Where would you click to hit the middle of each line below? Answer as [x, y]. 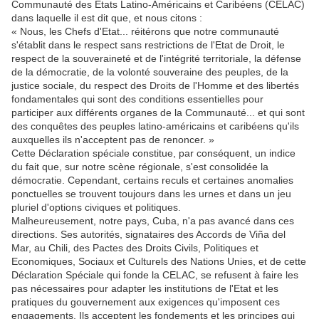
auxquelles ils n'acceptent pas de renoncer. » [113, 140]
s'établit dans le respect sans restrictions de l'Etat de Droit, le [148, 45]
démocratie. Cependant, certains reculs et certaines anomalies [152, 180]
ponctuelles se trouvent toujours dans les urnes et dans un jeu [151, 194]
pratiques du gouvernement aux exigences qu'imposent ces [146, 302]
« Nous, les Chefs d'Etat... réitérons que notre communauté [145, 31]
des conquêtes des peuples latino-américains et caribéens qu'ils [155, 126]
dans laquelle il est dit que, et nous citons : [107, 18]
